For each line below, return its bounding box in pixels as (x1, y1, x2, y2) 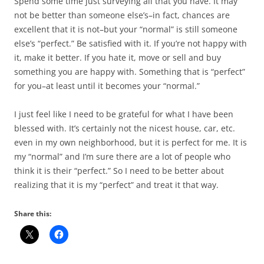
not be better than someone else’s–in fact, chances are (14, 9, 230, 21)
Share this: (14, 208, 51, 219)
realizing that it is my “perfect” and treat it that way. (14, 179, 219, 190)
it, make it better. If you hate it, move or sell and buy (14, 51, 221, 63)
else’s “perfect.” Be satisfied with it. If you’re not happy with (14, 37, 247, 49)
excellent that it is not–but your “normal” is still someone (14, 23, 237, 35)
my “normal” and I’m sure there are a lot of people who (14, 150, 230, 162)
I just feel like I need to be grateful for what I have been (14, 108, 233, 120)
